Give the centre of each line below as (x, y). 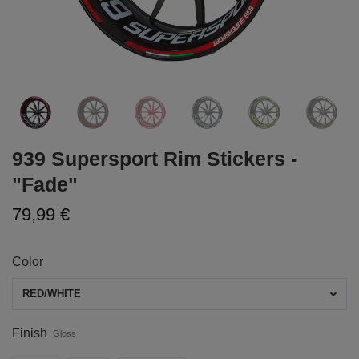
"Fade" (45, 185)
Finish (30, 333)
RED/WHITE (52, 293)
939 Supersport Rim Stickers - (155, 159)
